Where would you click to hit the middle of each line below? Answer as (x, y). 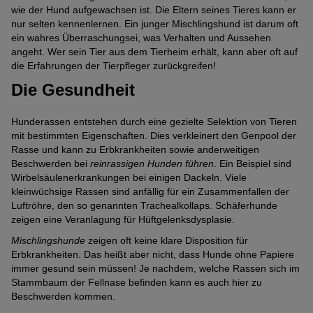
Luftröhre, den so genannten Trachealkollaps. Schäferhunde (144, 206)
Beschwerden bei (51, 164)
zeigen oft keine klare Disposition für (167, 241)
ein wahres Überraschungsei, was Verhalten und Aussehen (141, 37)
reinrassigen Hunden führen (152, 164)
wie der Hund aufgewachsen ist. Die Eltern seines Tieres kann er (154, 9)
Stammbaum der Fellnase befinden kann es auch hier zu (137, 283)
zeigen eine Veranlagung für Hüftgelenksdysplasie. (123, 220)
